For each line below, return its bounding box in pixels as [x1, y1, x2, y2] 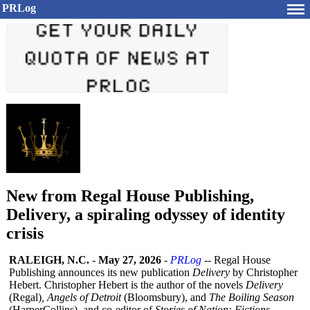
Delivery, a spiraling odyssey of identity [6, 206, 285, 224]
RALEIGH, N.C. [9, 254, 89, 266]
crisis [6, 224, 44, 242]
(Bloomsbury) [121, 291, 185, 303]
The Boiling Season [209, 291, 294, 303]
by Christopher [230, 266, 298, 278]
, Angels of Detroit [42, 291, 121, 303]
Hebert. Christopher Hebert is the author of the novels [9, 279, 246, 291]
